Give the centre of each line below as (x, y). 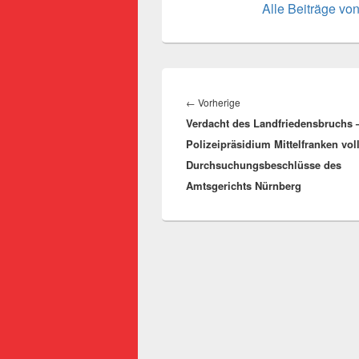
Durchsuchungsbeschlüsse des (264, 164)
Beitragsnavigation (238, 83)
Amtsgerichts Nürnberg (244, 185)
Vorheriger (264, 101)
